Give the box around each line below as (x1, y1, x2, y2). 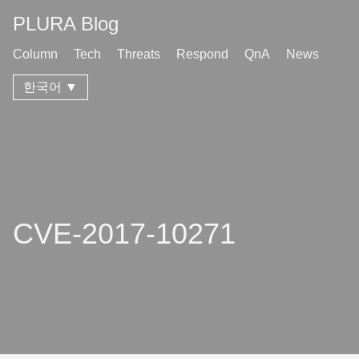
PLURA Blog (13, 13, 119, 34)
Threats (117, 47, 160, 61)
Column (13, 47, 58, 61)
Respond (176, 47, 228, 61)
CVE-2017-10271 (13, 217, 236, 250)
